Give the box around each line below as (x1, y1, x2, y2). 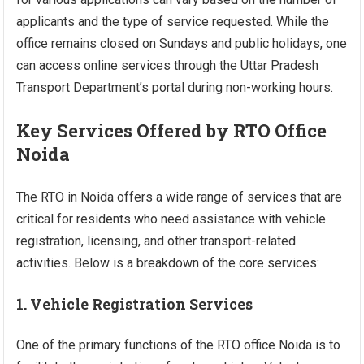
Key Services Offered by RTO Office (16, 119, 327, 143)
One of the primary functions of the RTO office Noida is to (16, 337, 341, 353)
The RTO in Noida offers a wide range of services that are (16, 189, 343, 206)
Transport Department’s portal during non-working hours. (16, 80, 334, 96)
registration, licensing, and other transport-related (16, 233, 297, 249)
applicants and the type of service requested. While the (16, 14, 330, 30)
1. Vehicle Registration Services (16, 294, 253, 314)
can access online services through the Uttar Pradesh (16, 58, 319, 74)
